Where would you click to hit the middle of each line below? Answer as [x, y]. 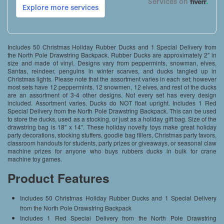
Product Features [58, 178]
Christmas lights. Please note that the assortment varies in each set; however [112, 78]
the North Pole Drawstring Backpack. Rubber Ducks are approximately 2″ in [112, 54]
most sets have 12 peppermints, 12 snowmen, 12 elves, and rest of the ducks [112, 86]
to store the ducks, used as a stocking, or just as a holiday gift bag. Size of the [112, 118]
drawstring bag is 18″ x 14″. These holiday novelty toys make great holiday [112, 126]
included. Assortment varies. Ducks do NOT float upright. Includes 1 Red [112, 102]
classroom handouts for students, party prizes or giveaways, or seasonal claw [112, 142]
